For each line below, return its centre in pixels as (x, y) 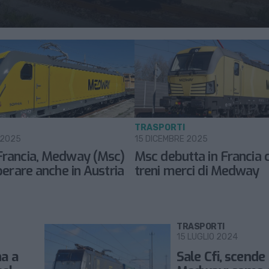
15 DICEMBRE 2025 (171, 139)
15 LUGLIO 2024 (207, 237)
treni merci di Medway (197, 171)
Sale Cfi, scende (221, 257)
